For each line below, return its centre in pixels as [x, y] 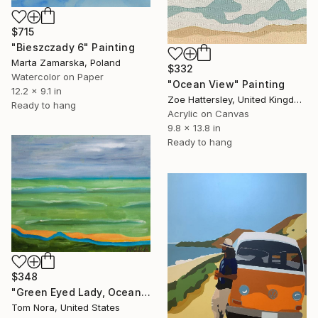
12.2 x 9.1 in [37, 91]
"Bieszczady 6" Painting [73, 48]
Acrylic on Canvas [208, 114]
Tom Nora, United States [66, 307]
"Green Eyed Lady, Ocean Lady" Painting [146, 292]
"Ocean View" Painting [226, 84]
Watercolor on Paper [57, 77]
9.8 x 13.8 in [194, 128]
